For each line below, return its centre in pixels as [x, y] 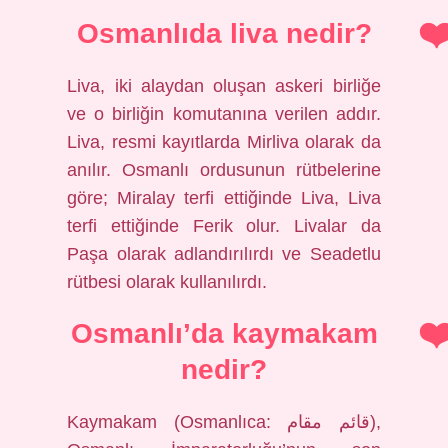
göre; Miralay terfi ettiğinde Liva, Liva [224, 198]
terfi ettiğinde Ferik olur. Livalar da [224, 226]
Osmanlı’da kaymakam [224, 333]
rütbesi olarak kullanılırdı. [167, 282]
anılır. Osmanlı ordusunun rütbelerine [224, 170]
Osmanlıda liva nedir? [224, 33]
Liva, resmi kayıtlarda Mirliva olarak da [224, 142]
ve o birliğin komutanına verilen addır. [224, 114]
